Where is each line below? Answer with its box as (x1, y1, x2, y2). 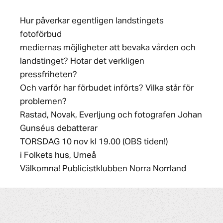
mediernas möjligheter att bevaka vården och (20, 44, 196, 52)
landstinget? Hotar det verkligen (20, 57, 144, 66)
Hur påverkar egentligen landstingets (20, 17, 164, 25)
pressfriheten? (20, 71, 77, 79)
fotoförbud (20, 30, 62, 39)
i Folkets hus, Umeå (20, 151, 96, 160)
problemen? (20, 98, 67, 106)
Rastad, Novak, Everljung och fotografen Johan (20, 111, 202, 119)
